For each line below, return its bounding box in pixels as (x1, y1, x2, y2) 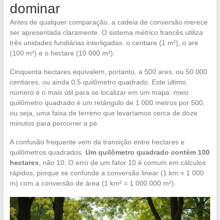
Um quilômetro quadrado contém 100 (85, 148, 210, 156)
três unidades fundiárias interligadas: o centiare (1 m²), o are (9, 38, 198, 47)
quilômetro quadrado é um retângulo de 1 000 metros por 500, (9, 98, 205, 107)
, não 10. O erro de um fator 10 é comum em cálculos (38, 158, 206, 166)
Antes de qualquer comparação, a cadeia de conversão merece (9, 18, 208, 26)
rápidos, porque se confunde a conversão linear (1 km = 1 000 (9, 168, 204, 177)
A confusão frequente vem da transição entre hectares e (9, 137, 185, 146)
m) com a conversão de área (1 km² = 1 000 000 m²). (9, 179, 176, 187)
